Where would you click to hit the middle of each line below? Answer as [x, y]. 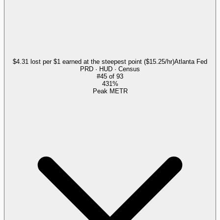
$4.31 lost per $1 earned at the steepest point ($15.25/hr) [94, 61]
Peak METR [110, 91]
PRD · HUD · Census [110, 69]
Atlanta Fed [191, 61]
